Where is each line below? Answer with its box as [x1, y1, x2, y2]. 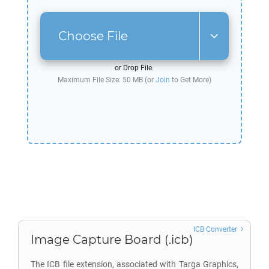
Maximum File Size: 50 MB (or [57, 76, 156, 84]
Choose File [58, 29, 128, 43]
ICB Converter [193, 225, 237, 234]
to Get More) [169, 76, 211, 84]
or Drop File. [115, 64, 154, 72]
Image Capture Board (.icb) [31, 232, 193, 247]
